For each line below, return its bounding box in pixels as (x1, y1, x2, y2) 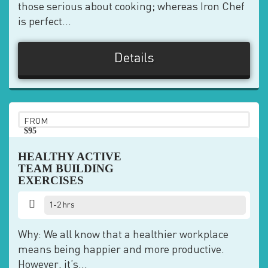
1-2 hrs (49, 201, 75, 209)
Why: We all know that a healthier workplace (18, 230, 229, 240)
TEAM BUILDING (18, 162, 114, 175)
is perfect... (18, 17, 71, 28)
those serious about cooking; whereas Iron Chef (18, 2, 245, 13)
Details (114, 52, 154, 65)
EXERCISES (18, 174, 84, 187)
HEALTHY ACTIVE (18, 150, 121, 163)
